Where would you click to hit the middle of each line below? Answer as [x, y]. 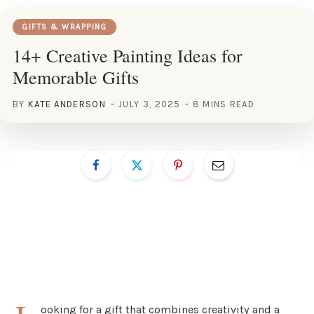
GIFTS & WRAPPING [64, 27]
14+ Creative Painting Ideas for [128, 55]
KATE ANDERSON [67, 104]
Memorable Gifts [76, 77]
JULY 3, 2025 [150, 104]
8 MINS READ [224, 104]
